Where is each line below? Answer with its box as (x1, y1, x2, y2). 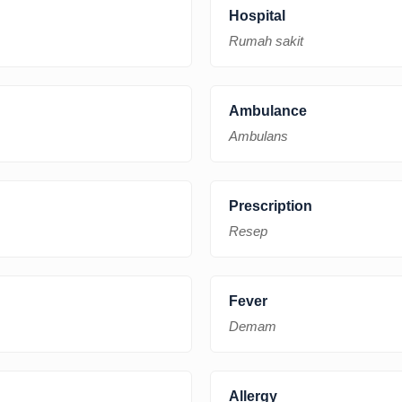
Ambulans (229, 127, 288, 144)
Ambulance (229, 102, 307, 118)
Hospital (229, 7, 285, 23)
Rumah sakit (229, 32, 303, 48)
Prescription (229, 197, 312, 214)
